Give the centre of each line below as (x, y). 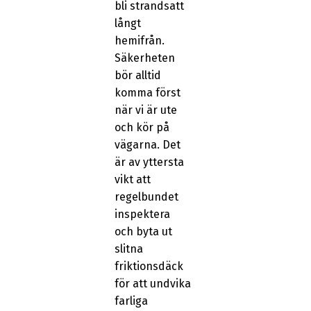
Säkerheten (144, 58)
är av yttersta (149, 162)
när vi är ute (145, 110)
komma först (147, 93)
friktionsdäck (149, 267)
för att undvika (152, 284)
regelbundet (146, 197)
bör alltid (137, 76)
